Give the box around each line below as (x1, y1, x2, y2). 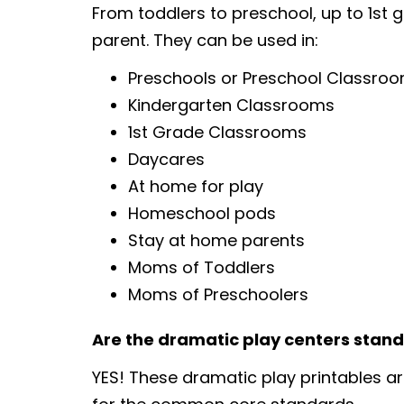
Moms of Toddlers (128, 256, 275, 280)
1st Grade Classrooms (128, 121, 307, 144)
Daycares (128, 148, 205, 171)
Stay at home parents (128, 229, 305, 252)
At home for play (128, 175, 263, 198)
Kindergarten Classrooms (128, 94, 335, 117)
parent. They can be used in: (92, 29, 318, 52)
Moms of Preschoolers (128, 283, 308, 307)
